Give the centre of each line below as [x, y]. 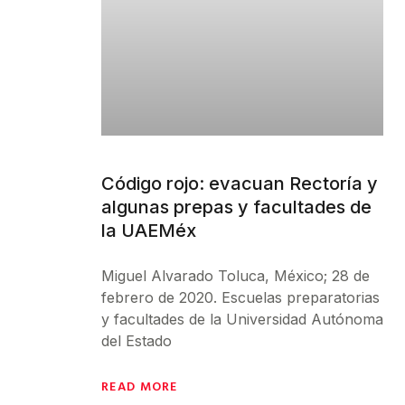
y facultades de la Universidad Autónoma [242, 319]
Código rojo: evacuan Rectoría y [240, 183]
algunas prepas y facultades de [236, 207]
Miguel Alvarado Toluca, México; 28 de [235, 275]
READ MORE [140, 385]
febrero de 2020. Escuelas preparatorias [240, 297]
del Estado [137, 340]
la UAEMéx [149, 230]
